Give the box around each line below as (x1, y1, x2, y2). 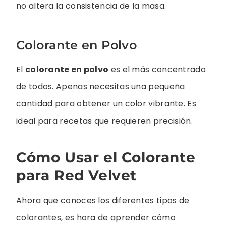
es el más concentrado (108, 63, 206, 75)
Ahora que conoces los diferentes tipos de (16, 195, 190, 207)
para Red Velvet (16, 166, 137, 184)
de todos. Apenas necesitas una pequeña (16, 80, 185, 92)
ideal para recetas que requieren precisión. (16, 115, 193, 127)
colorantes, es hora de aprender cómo (16, 212, 176, 224)
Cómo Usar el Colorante (16, 149, 196, 166)
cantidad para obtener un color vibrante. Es (16, 97, 196, 109)
